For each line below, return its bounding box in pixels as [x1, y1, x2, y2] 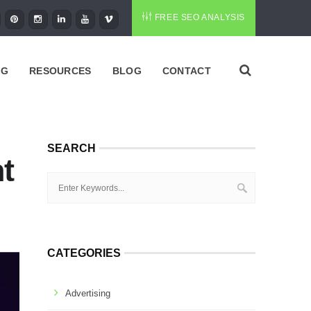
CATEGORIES [47, 247, 121, 259]
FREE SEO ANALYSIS [154, 12, 245, 22]
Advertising [65, 288, 110, 299]
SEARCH [47, 142, 96, 154]
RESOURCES [28, 65, 92, 76]
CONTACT [162, 65, 211, 76]
